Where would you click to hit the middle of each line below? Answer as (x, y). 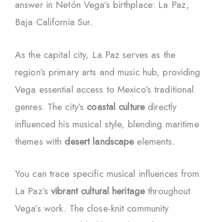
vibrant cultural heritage (98, 191)
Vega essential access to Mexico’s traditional (105, 89)
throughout (168, 191)
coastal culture (116, 107)
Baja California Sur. (54, 22)
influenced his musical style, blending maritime (107, 124)
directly (161, 107)
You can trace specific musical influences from (107, 174)
